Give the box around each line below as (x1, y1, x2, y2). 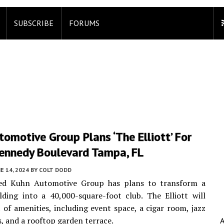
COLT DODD (39, 166, 71, 173)
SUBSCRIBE (14, 18, 53, 28)
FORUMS (69, 18, 99, 28)
